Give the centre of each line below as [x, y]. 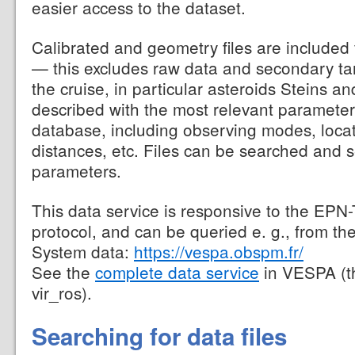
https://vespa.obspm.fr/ [219, 252]
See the [63, 272]
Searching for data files [159, 336]
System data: [83, 252]
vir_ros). [62, 293]
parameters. [76, 171]
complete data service [177, 272]
